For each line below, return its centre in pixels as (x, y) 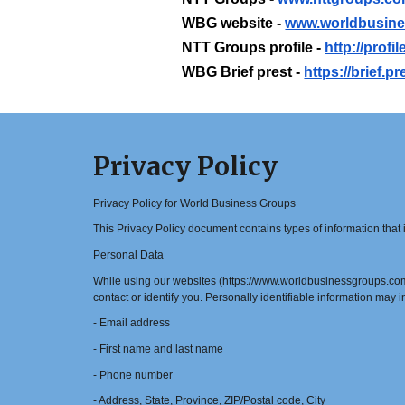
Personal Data (128, 254)
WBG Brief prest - (241, 72)
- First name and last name (158, 348)
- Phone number (132, 375)
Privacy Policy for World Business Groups (194, 203)
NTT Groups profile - (252, 47)
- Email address (131, 323)
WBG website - (232, 23)
